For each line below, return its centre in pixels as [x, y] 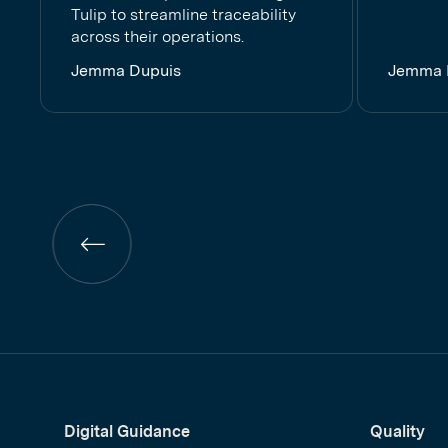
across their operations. [157, 36]
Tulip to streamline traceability [183, 14]
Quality [397, 431]
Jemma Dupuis [126, 70]
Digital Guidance [127, 431]
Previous [123, 253]
